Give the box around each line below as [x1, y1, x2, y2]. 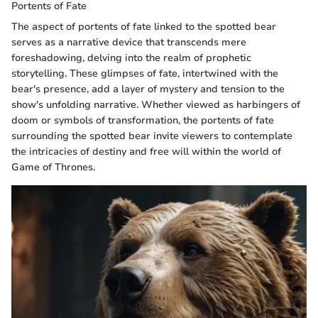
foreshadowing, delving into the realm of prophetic [11, 51, 251, 65]
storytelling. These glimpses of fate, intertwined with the [11, 67, 278, 81]
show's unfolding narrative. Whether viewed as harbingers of [11, 98, 300, 112]
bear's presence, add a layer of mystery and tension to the [11, 82, 285, 97]
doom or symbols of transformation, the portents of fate [11, 114, 274, 128]
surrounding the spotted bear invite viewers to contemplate [11, 129, 292, 143]
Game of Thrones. [11, 160, 95, 175]
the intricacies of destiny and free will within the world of [11, 145, 281, 159]
